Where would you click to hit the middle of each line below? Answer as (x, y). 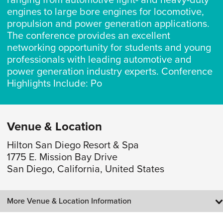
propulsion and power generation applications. (108, 24)
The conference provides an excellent (88, 36)
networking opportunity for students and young (109, 48)
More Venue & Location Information (69, 201)
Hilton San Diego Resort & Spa (73, 145)
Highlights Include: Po (54, 84)
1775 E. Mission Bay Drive (62, 157)
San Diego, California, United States (85, 169)
